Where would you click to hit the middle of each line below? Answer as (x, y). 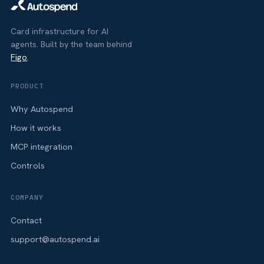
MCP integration (42, 146)
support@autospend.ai (55, 239)
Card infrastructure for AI (60, 32)
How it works (36, 128)
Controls (28, 165)
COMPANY (27, 197)
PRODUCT (27, 86)
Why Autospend (42, 109)
